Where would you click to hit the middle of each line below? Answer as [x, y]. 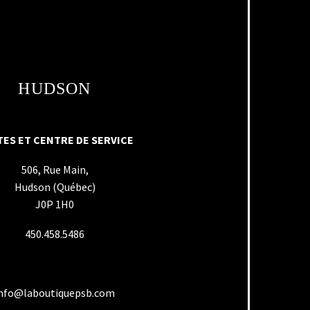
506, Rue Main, [55, 169]
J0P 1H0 [55, 204]
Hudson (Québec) [55, 186]
